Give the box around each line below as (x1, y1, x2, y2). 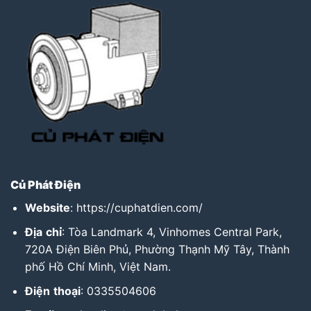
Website (24, 201, 70, 215)
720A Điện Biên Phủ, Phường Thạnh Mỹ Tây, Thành (24, 242, 289, 256)
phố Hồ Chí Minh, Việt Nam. (24, 260, 171, 274)
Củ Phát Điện (10, 178, 81, 192)
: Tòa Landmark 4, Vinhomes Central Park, (61, 225, 282, 239)
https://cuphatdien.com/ (76, 201, 203, 215)
